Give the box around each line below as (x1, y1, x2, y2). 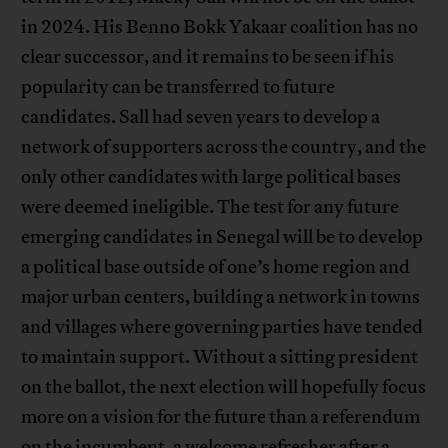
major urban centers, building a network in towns (21, 285, 421, 310)
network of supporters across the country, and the (21, 135, 427, 160)
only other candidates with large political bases (21, 165, 402, 190)
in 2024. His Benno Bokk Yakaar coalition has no (21, 15, 419, 40)
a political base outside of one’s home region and (21, 255, 411, 280)
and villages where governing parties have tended (21, 315, 424, 340)
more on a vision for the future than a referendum (21, 405, 421, 430)
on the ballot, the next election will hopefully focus (21, 375, 427, 400)
